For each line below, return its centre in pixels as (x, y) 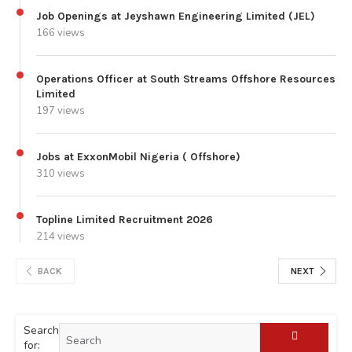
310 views (60, 173)
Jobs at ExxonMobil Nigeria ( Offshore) (138, 156)
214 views (60, 236)
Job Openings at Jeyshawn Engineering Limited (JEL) (176, 16)
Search (41, 330)
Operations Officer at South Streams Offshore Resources (186, 79)
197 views (60, 110)
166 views (60, 33)
